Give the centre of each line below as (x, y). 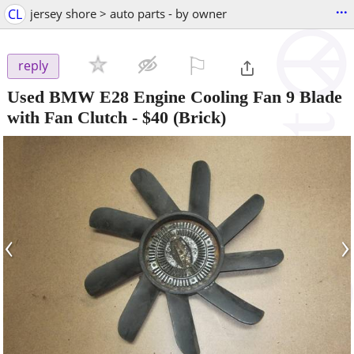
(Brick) (197, 117)
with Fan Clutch (67, 117)
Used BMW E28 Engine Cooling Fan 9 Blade (175, 96)
